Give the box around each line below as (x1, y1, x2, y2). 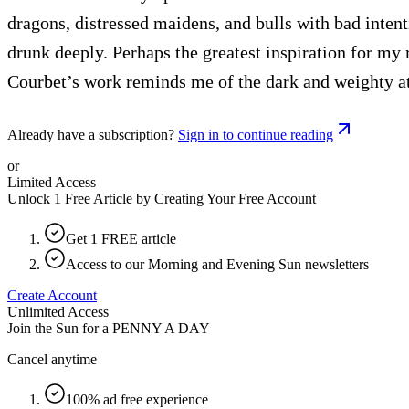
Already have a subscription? (7, 126, 174, 142)
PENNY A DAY (112, 320, 210, 336)
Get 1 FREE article (66, 230, 176, 246)
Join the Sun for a (7, 320, 109, 336)
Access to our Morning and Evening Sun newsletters (66, 256, 369, 272)
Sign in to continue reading (178, 126, 333, 142)
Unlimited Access (7, 303, 109, 320)
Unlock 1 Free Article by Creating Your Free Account (7, 190, 316, 206)
